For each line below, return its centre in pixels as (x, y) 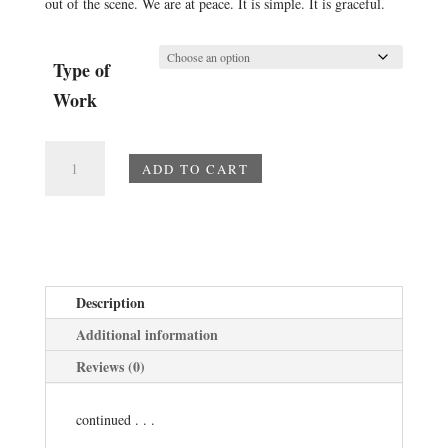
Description (110, 302)
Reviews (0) (110, 366)
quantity (66, 197)
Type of (81, 70)
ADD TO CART (195, 168)
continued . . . (115, 419)
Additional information (146, 334)
